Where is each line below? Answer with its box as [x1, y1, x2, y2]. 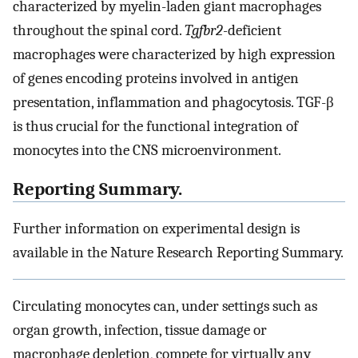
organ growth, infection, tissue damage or [13, 320, 267, 339]
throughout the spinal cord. [13, 22, 185, 40]
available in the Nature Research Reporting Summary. [13, 243, 344, 261]
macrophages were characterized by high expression [13, 46, 336, 64]
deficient [228, 22, 281, 40]
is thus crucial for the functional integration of [13, 117, 298, 136]
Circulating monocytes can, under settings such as [13, 296, 317, 315]
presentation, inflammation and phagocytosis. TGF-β [13, 93, 334, 112]
